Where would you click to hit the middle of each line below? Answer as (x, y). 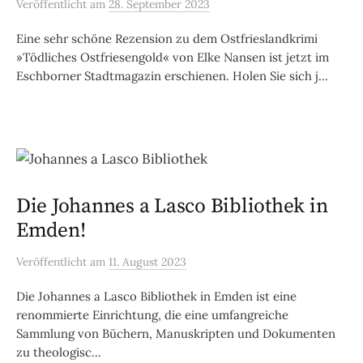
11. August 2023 (147, 261)
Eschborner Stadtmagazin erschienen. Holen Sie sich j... (172, 76)
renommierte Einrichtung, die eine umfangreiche (152, 314)
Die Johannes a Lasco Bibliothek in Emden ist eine (156, 296)
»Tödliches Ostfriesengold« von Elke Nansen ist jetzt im (173, 58)
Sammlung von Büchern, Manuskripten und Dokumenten (176, 333)
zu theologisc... (59, 352)
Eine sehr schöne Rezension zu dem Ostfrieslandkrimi (167, 39)
